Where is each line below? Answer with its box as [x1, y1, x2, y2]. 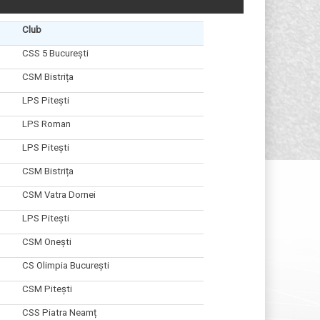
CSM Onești [21, 236, 71, 247]
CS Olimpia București [21, 259, 109, 271]
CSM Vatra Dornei [21, 189, 96, 200]
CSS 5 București [21, 47, 89, 59]
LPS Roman [21, 118, 71, 129]
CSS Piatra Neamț [21, 306, 96, 318]
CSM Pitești [21, 283, 72, 294]
